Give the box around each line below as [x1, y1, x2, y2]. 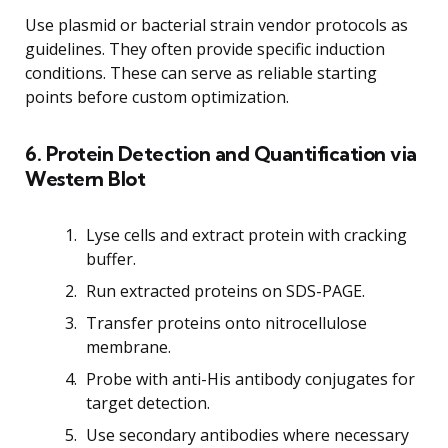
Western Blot [25, 165, 145, 191]
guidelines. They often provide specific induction [25, 37, 385, 60]
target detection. [86, 391, 210, 414]
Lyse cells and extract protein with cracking [86, 223, 407, 246]
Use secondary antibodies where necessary [86, 423, 409, 446]
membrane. [86, 335, 171, 358]
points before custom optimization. [25, 85, 289, 108]
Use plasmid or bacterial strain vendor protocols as [25, 13, 408, 36]
